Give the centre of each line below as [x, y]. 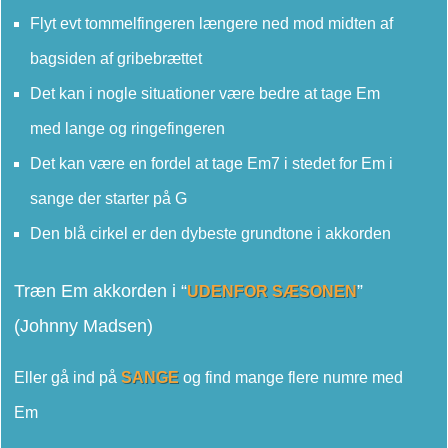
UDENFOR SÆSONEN [272, 291]
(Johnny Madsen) [83, 325]
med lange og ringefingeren [127, 128]
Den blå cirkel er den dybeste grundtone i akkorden [210, 233]
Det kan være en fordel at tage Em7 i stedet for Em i [211, 163]
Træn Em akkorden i [97, 290]
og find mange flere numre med [291, 377]
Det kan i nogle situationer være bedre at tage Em [205, 93]
